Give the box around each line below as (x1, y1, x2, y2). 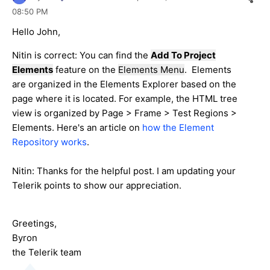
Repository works (12, 136, 87, 148)
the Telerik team (12, 246, 81, 259)
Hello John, (12, 26, 60, 38)
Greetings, (12, 218, 57, 230)
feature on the (53, 64, 118, 76)
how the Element (142, 122, 214, 134)
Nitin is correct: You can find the (12, 49, 151, 61)
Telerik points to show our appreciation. (12, 180, 181, 192)
